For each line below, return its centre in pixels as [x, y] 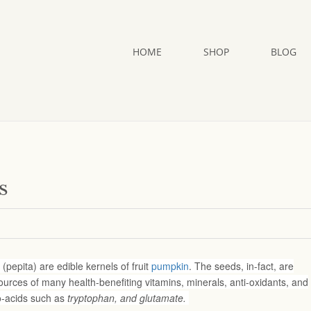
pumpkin [170, 266]
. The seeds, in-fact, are [241, 266]
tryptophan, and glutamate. [128, 298]
